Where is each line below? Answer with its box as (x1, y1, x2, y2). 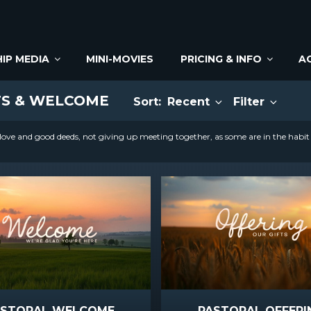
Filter (233, 95, 268, 108)
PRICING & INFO (180, 52, 262, 65)
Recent (167, 95, 213, 108)
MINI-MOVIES (85, 52, 153, 65)
